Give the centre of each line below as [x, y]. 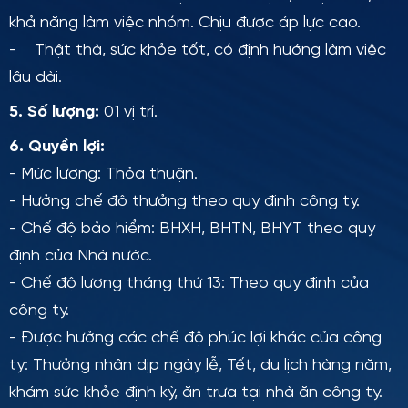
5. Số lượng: [54, 112]
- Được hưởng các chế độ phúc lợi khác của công [195, 338]
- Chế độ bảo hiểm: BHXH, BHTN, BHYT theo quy [192, 229]
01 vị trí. [128, 112]
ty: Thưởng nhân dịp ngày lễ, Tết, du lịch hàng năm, [200, 366]
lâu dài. [36, 78]
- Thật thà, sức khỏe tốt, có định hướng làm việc [198, 51]
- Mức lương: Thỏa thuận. [106, 174]
